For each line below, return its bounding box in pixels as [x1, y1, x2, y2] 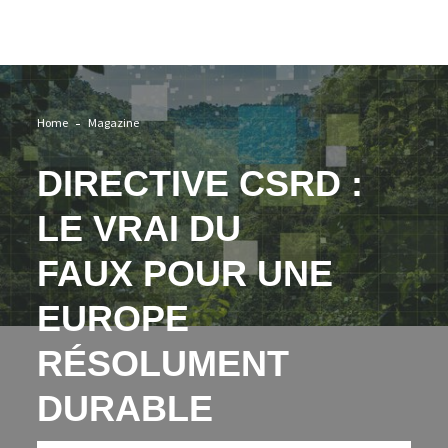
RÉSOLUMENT [37, 342, 290, 384]
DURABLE [37, 387, 214, 429]
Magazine [88, 115, 140, 130]
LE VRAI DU [37, 207, 242, 249]
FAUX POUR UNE [37, 252, 334, 294]
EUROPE [37, 297, 190, 339]
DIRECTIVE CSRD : [37, 162, 364, 204]
